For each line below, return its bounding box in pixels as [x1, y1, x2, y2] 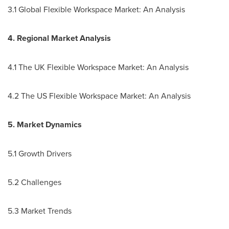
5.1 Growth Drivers [8, 148, 72, 159]
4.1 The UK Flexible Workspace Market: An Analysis [8, 61, 189, 73]
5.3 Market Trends [8, 205, 72, 216]
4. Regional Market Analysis [8, 32, 111, 44]
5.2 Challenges [8, 176, 61, 188]
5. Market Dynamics [8, 119, 82, 130]
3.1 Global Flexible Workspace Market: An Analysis [8, 4, 185, 15]
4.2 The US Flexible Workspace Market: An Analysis [8, 90, 191, 101]
